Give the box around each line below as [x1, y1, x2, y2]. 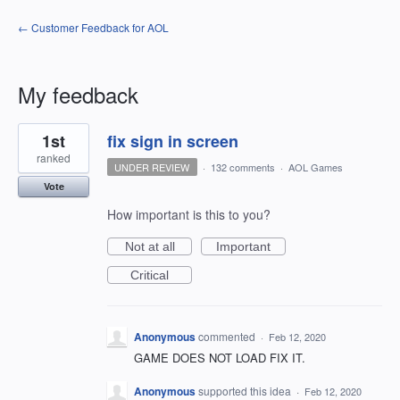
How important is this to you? [107, 205, 271, 223]
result [18, 133, 49, 151]
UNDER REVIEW [114, 160, 190, 174]
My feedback [18, 79, 138, 110]
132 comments [210, 160, 275, 174]
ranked [37, 150, 71, 165]
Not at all [124, 239, 175, 254]
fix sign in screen [107, 129, 238, 153]
